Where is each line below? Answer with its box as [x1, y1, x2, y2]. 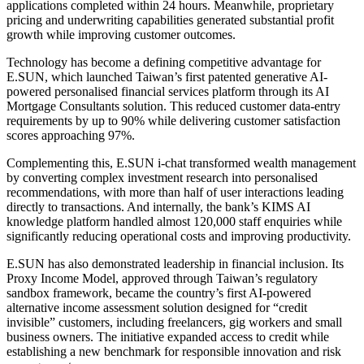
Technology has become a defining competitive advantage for [6, 55, 321, 69]
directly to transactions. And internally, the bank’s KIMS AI [6, 200, 310, 214]
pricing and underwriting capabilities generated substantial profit [6, 13, 334, 27]
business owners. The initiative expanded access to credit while [6, 330, 329, 344]
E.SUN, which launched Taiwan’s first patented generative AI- [6, 70, 327, 84]
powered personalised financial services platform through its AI [6, 84, 329, 98]
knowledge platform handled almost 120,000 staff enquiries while [6, 214, 342, 228]
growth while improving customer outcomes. [6, 28, 236, 41]
